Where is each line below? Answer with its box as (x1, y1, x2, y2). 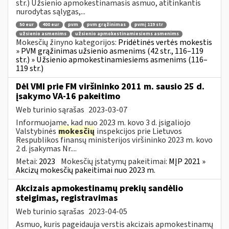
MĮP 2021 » (169, 155, 205, 167)
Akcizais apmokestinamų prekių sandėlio (16, 181, 183, 195)
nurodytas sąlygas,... (16, 6, 85, 17)
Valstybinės (16, 125, 58, 137)
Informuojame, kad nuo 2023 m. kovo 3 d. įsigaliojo (16, 117, 191, 128)
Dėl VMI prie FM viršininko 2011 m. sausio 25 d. (16, 80, 204, 93)
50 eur (19, 21, 34, 29)
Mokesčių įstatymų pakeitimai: (61, 155, 169, 167)
